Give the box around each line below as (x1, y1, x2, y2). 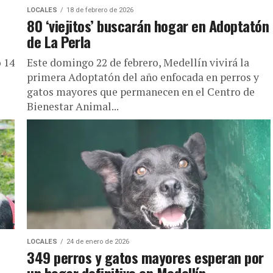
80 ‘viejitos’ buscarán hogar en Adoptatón (27, 15, 269, 37)
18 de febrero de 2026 (66, 6, 133, 14)
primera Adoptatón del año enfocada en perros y (27, 70, 259, 84)
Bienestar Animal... (27, 99, 119, 113)
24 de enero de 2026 (66, 238, 129, 246)
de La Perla (27, 30, 91, 52)
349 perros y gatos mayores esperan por (27, 246, 264, 268)
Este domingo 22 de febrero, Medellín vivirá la (27, 55, 249, 69)
